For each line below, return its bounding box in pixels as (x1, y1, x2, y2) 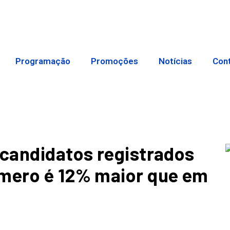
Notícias (159, 56, 193, 67)
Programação (15, 56, 71, 67)
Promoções (91, 56, 139, 67)
